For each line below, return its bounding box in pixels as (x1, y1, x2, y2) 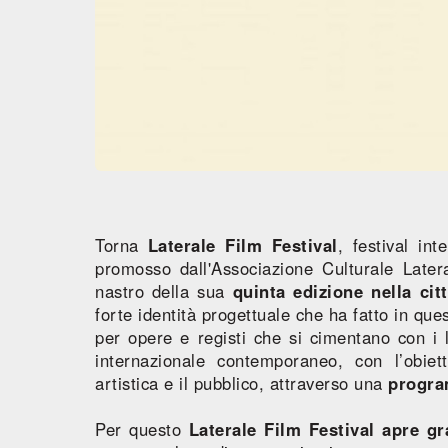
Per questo (95, 416, 189, 441)
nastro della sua (95, 278, 233, 303)
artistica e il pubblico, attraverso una (95, 370, 388, 395)
